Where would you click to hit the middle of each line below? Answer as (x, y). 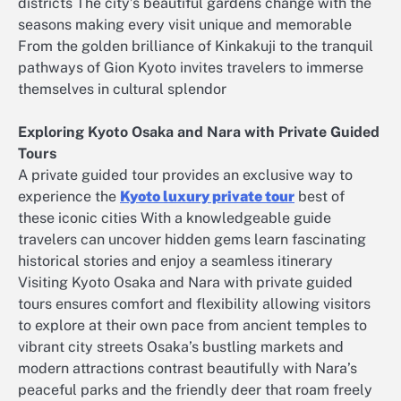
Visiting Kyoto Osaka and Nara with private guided (185, 283)
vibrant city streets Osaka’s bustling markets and (181, 347)
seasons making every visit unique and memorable (185, 25)
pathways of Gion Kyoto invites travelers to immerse (191, 68)
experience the (69, 197)
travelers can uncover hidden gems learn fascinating (192, 240)
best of (320, 197)
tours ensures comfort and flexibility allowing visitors (194, 304)
